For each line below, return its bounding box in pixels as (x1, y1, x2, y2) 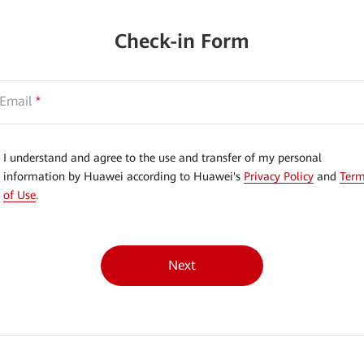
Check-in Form (115, 30, 249, 53)
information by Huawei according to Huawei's (3, 170, 244, 183)
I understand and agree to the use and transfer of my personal (3, 151, 322, 164)
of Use (3, 188, 36, 201)
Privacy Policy (244, 170, 314, 183)
